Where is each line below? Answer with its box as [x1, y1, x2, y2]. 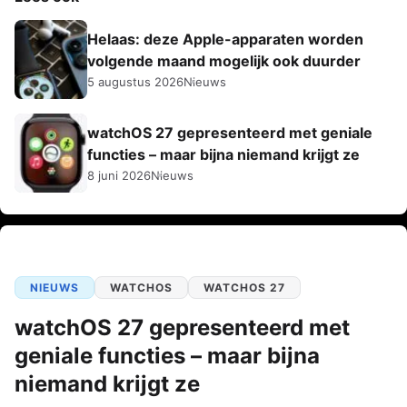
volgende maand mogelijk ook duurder [87, 51, 361, 70]
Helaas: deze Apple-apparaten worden [87, 29, 363, 48]
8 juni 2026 [87, 167, 151, 183]
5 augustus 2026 [87, 74, 184, 89]
